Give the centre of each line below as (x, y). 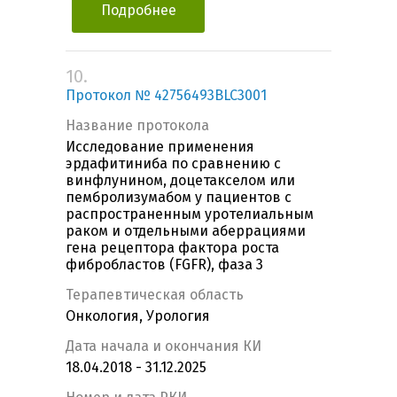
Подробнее (138, 11)
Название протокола (137, 126)
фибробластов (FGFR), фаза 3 (164, 265)
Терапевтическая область (155, 295)
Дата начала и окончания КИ (163, 346)
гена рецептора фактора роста (172, 248)
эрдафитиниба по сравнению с (173, 164)
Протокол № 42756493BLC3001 (166, 96)
